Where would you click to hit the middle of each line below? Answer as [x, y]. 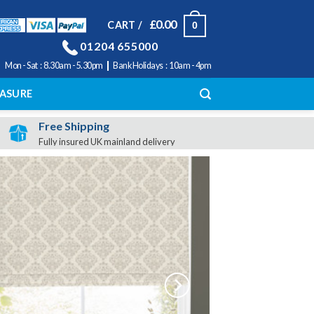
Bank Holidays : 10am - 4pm [160, 66]
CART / [126, 25]
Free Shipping [74, 126]
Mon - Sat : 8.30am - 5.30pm [55, 66]
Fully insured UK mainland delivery [107, 142]
